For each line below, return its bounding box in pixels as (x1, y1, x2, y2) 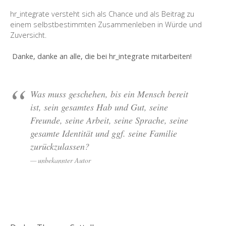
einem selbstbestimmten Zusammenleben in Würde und (10, 19, 202, 29)
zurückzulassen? (30, 140, 89, 152)
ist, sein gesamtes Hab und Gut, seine (30, 100, 168, 113)
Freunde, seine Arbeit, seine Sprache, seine (30, 114, 188, 126)
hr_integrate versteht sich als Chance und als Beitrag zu (10, 9, 194, 19)
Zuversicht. (10, 30, 46, 40)
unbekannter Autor (38, 155, 91, 165)
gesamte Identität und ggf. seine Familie (30, 127, 177, 139)
